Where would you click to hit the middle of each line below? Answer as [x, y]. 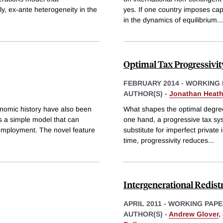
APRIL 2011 [143, 204]
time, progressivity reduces [166, 141]
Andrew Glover [194, 214]
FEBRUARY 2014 [151, 83]
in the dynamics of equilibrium [170, 20]
